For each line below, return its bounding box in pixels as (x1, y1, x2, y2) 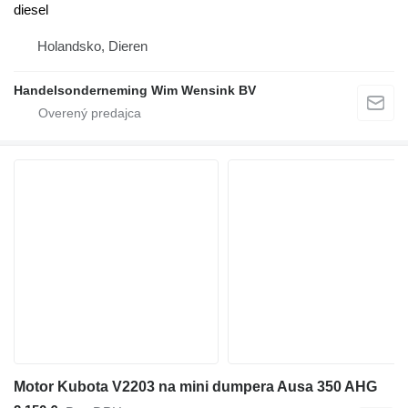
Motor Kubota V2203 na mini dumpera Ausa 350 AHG (14, 379, 377, 395)
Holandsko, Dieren (37, 38, 148, 55)
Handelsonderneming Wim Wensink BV (14, 83, 256, 98)
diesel (14, 2, 48, 18)
